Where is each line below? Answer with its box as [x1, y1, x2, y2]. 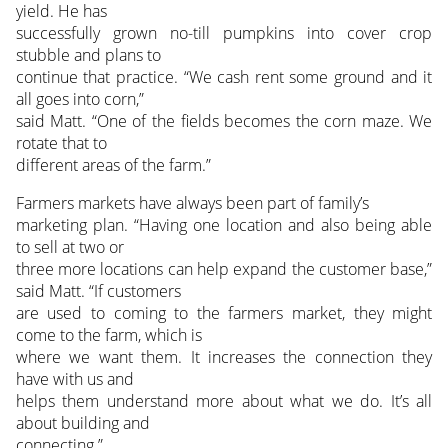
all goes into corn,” [15, 88, 144, 111]
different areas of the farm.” [15, 154, 211, 177]
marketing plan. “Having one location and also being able [15, 214, 433, 237]
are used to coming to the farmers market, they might [15, 302, 433, 325]
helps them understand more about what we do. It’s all [15, 390, 433, 413]
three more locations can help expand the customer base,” [15, 258, 433, 281]
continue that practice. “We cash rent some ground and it [15, 66, 433, 89]
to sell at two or [15, 236, 124, 259]
